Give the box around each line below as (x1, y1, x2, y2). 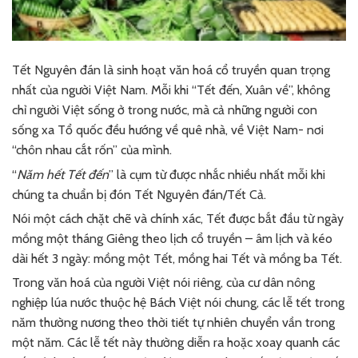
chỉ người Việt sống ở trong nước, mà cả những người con (12, 102, 317, 118)
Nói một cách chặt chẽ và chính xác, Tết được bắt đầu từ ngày (12, 210, 344, 226)
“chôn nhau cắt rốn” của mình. (12, 142, 172, 158)
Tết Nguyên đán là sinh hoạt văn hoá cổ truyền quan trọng (12, 62, 330, 78)
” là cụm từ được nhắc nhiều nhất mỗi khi (109, 166, 325, 182)
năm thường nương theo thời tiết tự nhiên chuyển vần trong (12, 315, 335, 331)
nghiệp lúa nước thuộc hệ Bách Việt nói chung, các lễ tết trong (12, 295, 344, 311)
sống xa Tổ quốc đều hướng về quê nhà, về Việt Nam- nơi (12, 122, 324, 138)
